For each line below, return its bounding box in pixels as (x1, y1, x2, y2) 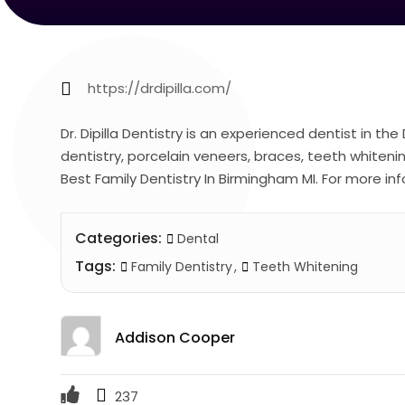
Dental (177, 230, 220, 249)
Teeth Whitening (249, 258, 359, 277)
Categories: (75, 228, 163, 250)
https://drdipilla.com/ (88, 79, 232, 99)
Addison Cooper (115, 327, 236, 349)
